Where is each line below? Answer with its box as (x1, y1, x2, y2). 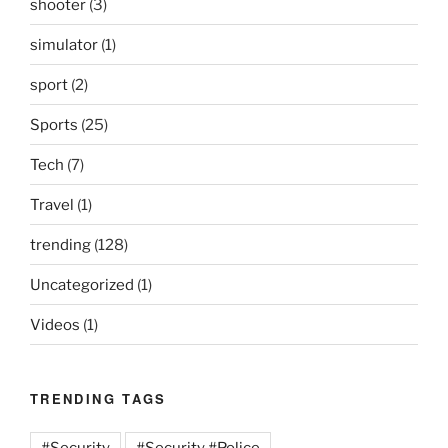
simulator (30, 35, 98, 54)
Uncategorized (30, 275, 134, 294)
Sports (30, 115, 78, 134)
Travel (30, 195, 74, 214)
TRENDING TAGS (30, 389, 167, 409)
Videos (30, 315, 80, 334)
